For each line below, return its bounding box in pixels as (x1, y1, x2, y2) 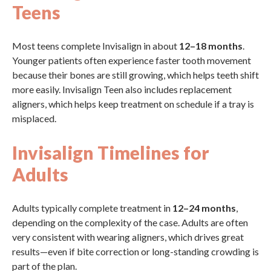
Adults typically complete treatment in (12, 202, 172, 214)
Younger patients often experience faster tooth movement (12, 54, 251, 66)
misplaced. (12, 113, 56, 124)
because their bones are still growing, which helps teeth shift (12, 69, 259, 80)
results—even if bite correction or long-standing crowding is (12, 246, 259, 257)
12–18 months (179, 40, 243, 51)
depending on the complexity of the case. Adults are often (12, 217, 248, 228)
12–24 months (172, 202, 236, 214)
